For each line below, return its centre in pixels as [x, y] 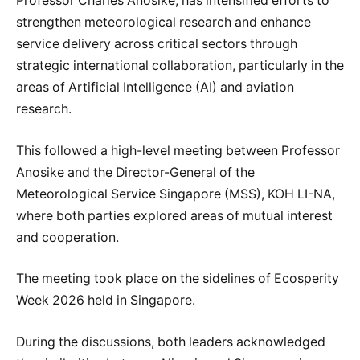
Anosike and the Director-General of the [135, 172]
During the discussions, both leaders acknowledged [171, 342]
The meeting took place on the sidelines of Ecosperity [178, 279]
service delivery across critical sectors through [157, 44]
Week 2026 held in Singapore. [106, 301]
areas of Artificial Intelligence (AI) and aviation [155, 88]
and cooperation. [67, 237]
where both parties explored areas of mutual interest [174, 215]
